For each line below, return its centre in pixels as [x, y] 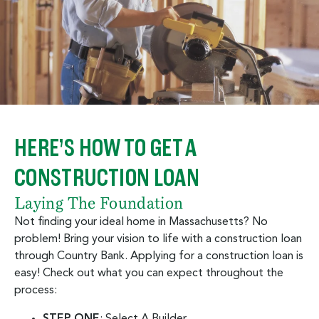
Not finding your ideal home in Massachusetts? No [141, 222]
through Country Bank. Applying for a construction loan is [159, 256]
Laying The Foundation [99, 203]
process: [36, 290]
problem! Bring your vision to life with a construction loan [158, 239]
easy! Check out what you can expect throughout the [149, 273]
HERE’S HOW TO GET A [105, 147]
